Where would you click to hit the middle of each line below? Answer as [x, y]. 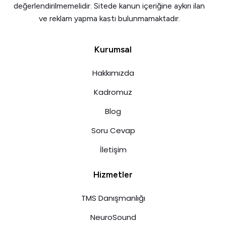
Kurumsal [113, 49]
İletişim [113, 149]
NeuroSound [113, 217]
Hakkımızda [113, 73]
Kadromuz [113, 92]
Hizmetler [113, 174]
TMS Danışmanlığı [113, 198]
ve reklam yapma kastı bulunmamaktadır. [109, 18]
